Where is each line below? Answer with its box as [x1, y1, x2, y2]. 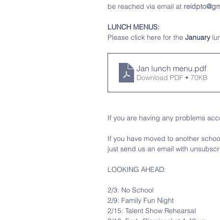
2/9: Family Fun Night [108, 196, 174, 205]
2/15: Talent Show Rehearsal [108, 206, 196, 215]
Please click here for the [108, 33, 185, 42]
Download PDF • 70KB [137, 73, 207, 82]
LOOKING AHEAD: [108, 165, 166, 174]
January [185, 33, 210, 42]
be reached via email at [108, 2, 184, 11]
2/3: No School [108, 186, 154, 194]
